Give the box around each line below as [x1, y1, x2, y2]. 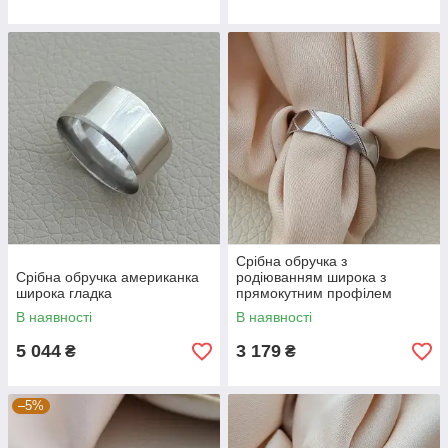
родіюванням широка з [236, 269, 386, 285]
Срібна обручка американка [16, 269, 199, 285]
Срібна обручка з [236, 253, 347, 269]
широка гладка [16, 285, 112, 301]
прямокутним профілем [236, 285, 392, 301]
